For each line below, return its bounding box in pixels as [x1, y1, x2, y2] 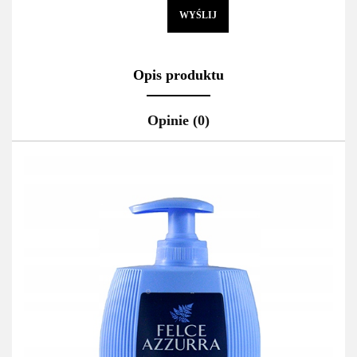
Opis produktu [133, 67, 224, 83]
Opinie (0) [147, 112, 210, 128]
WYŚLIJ [179, 10, 217, 21]
